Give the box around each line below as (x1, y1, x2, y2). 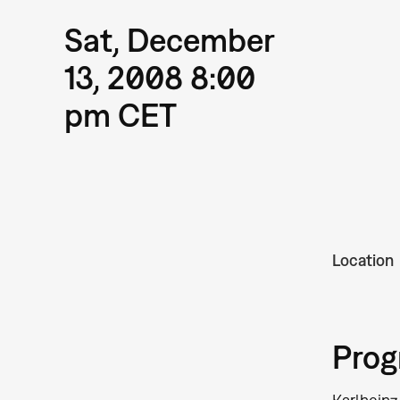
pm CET (64, 95, 177, 134)
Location (332, 251, 394, 271)
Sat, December (64, 20, 275, 59)
